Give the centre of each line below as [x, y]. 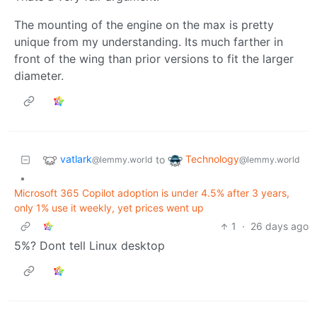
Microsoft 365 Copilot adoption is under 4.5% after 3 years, [152, 193]
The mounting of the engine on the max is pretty [144, 25]
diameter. [39, 76]
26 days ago [279, 226]
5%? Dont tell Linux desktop [90, 246]
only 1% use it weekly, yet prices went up [109, 208]
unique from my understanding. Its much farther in [149, 42]
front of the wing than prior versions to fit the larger [154, 59]
